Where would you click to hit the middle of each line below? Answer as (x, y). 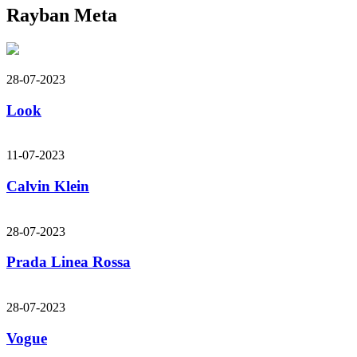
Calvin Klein (48, 186)
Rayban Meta (62, 15)
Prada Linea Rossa (69, 262)
